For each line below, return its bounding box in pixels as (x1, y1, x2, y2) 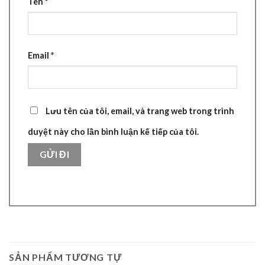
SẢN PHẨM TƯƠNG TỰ (9, 251, 122, 263)
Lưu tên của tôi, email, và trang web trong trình (46, 105, 234, 116)
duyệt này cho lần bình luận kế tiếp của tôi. (28, 126, 199, 137)
